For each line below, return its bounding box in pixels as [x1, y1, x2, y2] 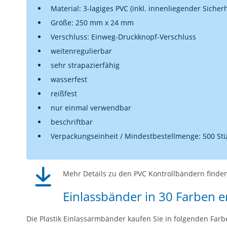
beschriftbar [51, 117, 93, 127]
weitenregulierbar [51, 46, 112, 56]
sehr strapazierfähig [51, 60, 120, 70]
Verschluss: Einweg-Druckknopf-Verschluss [51, 31, 196, 42]
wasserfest [51, 74, 87, 84]
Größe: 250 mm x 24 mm [51, 17, 134, 27]
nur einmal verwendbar [51, 102, 131, 112]
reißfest [51, 88, 77, 98]
